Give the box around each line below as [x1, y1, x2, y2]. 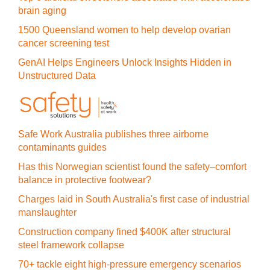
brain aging [18, 5, 66, 16]
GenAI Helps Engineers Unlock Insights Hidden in [18, 57, 231, 68]
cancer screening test [18, 38, 109, 49]
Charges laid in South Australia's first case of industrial [18, 194, 250, 205]
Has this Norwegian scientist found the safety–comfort [18, 162, 246, 172]
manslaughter [18, 207, 77, 218]
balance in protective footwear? [18, 175, 151, 186]
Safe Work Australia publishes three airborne [18, 129, 209, 140]
